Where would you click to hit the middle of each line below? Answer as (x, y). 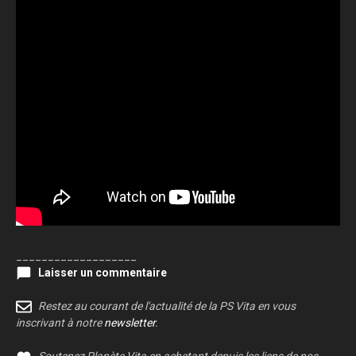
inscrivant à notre (60, 323)
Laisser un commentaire (103, 272)
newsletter (130, 323)
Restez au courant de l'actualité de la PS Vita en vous (167, 306)
